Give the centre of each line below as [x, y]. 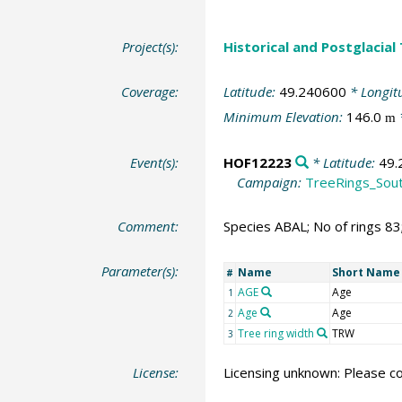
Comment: [149, 227]
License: [156, 372]
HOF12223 [257, 162]
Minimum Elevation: [284, 117]
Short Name [366, 272]
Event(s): [155, 162]
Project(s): [151, 47]
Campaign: [271, 182]
